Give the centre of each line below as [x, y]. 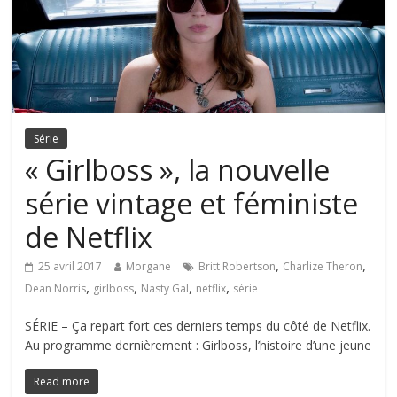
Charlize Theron [323, 267]
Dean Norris [56, 289]
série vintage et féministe [192, 204]
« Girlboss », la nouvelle [178, 170]
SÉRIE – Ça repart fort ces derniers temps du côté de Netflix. [198, 326]
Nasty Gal [165, 289]
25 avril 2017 [70, 267]
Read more [62, 382]
